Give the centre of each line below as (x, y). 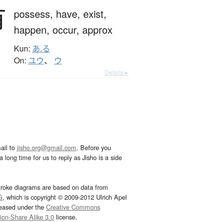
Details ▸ (116, 72)
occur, (67, 30)
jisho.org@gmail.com (47, 148)
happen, (33, 30)
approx (97, 30)
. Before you (94, 148)
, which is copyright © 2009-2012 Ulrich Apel (64, 197)
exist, (95, 14)
